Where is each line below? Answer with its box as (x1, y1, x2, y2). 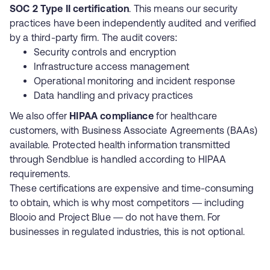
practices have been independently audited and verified (10, 17, 257, 28)
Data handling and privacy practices (34, 90, 193, 101)
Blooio (10, 212, 36, 222)
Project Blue (58, 212, 111, 222)
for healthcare (153, 110, 218, 121)
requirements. (10, 168, 71, 179)
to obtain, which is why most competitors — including (10, 197, 245, 208)
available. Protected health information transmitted (10, 139, 231, 150)
